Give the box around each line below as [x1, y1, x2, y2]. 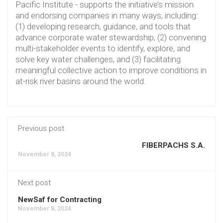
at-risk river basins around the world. [15, 76, 146, 86]
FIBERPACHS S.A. [142, 140, 205, 150]
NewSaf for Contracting [18, 195, 102, 204]
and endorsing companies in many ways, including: [15, 10, 198, 20]
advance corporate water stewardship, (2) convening [15, 32, 206, 42]
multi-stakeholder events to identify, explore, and [15, 43, 190, 53]
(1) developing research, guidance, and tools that [15, 21, 191, 31]
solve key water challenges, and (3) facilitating [15, 54, 181, 64]
